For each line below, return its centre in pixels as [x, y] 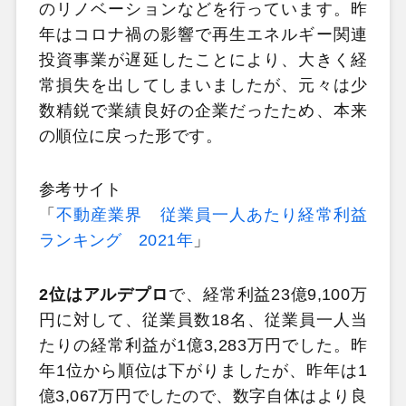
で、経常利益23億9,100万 [268, 294]
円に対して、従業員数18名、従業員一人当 [203, 319]
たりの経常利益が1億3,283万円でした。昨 [203, 345]
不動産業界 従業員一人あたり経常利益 [212, 215]
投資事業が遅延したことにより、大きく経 [203, 59]
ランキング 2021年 [116, 241]
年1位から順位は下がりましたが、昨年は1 [203, 370]
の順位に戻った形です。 [130, 135]
